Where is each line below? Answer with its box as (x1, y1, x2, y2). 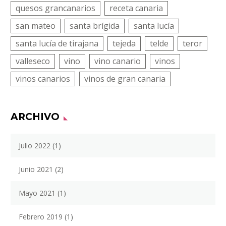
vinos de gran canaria (84, 73, 165, 85)
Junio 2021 (19, 164, 53, 175)
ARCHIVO (11, 111, 60, 123)
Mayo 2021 (19, 188, 55, 198)
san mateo (16, 20, 55, 32)
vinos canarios (16, 73, 70, 85)
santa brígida (70, 20, 120, 32)
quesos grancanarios (16, 3, 95, 14)
